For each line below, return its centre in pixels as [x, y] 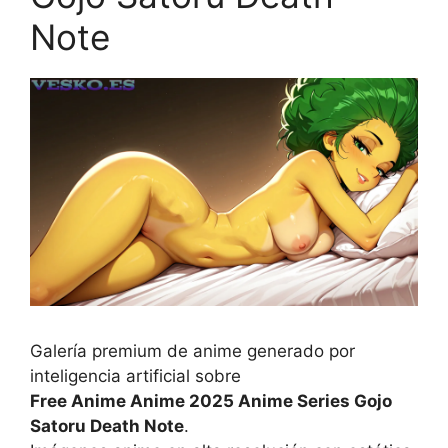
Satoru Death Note [107, 425]
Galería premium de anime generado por [192, 350]
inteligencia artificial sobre [135, 375]
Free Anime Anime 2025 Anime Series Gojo [211, 400]
